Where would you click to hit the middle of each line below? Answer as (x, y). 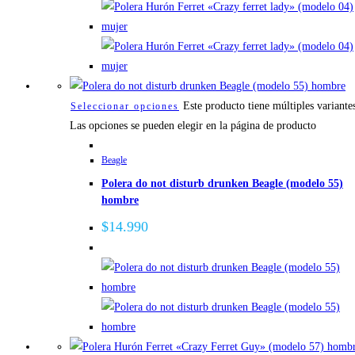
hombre (120, 200)
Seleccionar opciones (125, 106)
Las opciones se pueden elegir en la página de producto (193, 125)
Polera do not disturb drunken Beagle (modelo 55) (222, 184)
